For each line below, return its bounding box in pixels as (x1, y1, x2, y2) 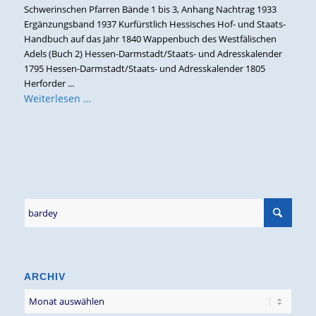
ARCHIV (23, 271, 66, 283)
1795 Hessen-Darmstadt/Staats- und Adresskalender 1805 (23, 61, 265, 75)
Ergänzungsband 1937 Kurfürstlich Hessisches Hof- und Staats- (23, 17, 286, 30)
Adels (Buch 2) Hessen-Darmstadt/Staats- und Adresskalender (23, 47, 282, 60)
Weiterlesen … (23, 92, 91, 106)
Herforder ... (23, 76, 74, 90)
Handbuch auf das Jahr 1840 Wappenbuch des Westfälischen (23, 32, 276, 45)
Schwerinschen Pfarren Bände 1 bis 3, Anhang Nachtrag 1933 (23, 2, 276, 16)
